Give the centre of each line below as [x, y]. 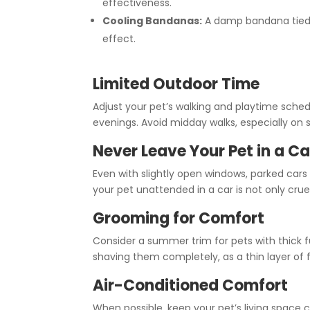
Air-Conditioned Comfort [191, 286]
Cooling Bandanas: [153, 20]
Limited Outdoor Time [176, 84]
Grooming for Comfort [179, 219]
